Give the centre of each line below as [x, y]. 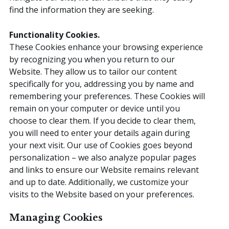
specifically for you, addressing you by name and [101, 84]
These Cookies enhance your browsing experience [106, 47]
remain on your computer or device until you [95, 108]
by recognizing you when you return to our [92, 59]
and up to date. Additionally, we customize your [99, 182]
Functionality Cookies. [54, 35]
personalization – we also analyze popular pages [103, 157]
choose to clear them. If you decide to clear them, [102, 120]
